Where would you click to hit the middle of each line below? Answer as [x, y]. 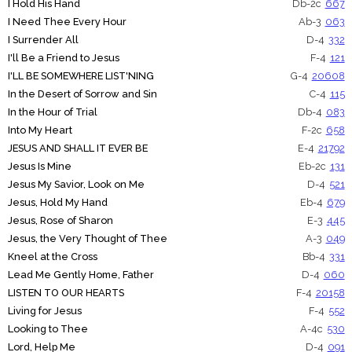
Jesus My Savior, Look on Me [76, 185]
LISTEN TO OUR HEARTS [66, 293]
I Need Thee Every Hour [67, 22]
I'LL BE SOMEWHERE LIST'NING [81, 76]
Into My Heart [40, 130]
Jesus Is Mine [39, 167]
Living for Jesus [44, 311]
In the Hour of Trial [52, 112]
